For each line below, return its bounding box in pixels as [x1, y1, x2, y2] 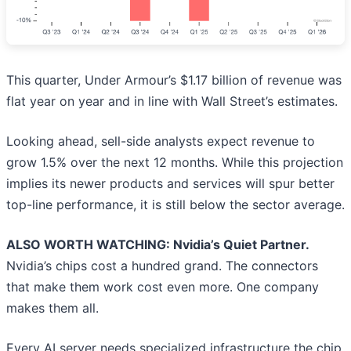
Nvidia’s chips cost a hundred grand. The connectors [6, 257, 318, 273]
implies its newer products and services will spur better [6, 175, 335, 191]
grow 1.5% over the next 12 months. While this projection [6, 154, 343, 170]
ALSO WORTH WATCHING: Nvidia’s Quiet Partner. [6, 236, 309, 252]
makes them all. [6, 299, 99, 316]
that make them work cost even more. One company [6, 278, 319, 295]
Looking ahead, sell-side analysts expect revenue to [6, 132, 315, 149]
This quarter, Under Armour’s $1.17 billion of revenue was [6, 71, 342, 88]
